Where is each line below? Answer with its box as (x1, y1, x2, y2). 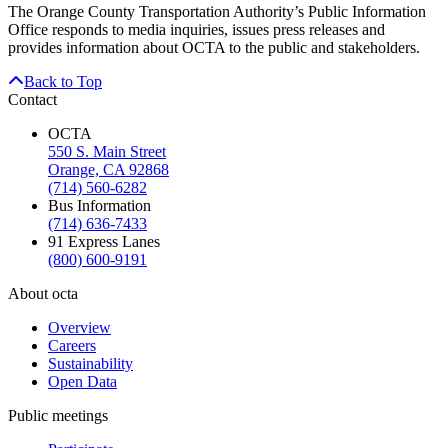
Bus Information (48, 197, 151, 215)
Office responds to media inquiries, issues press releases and (8, 21, 385, 39)
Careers (48, 337, 96, 355)
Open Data (48, 373, 117, 391)
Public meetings (8, 407, 108, 425)
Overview (48, 319, 111, 337)
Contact (8, 91, 57, 109)
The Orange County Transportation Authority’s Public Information (8, 3, 426, 21)
